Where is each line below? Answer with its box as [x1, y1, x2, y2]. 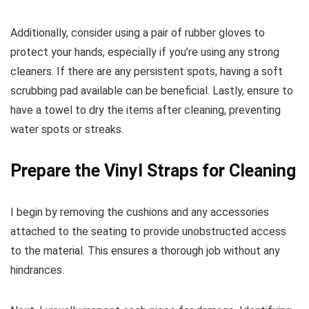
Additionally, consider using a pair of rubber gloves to [10, 26, 265, 39]
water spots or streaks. [10, 122, 123, 136]
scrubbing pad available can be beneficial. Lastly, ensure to [10, 83, 293, 97]
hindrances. [10, 263, 64, 277]
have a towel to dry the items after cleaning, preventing [10, 103, 281, 117]
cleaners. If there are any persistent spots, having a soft [10, 64, 283, 78]
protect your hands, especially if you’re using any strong [10, 45, 279, 59]
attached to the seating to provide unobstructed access [10, 224, 286, 238]
